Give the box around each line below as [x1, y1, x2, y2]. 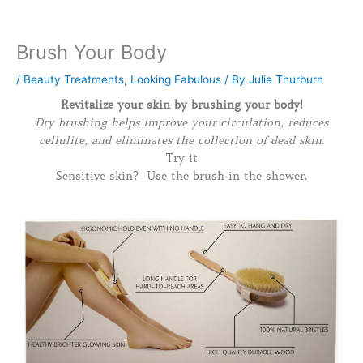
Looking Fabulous [130, 73, 221, 87]
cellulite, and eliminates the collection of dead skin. [39, 133, 324, 148]
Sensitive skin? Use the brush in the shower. [56, 169, 307, 184]
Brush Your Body [16, 41, 167, 65]
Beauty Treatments [23, 73, 124, 87]
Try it [165, 151, 198, 166]
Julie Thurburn [249, 73, 323, 87]
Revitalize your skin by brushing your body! [60, 97, 303, 113]
